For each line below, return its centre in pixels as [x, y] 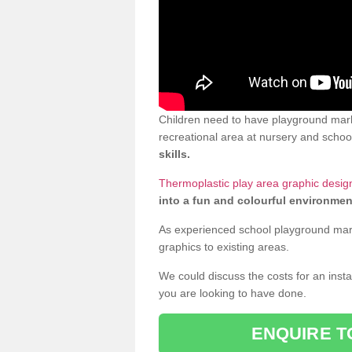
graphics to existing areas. [224, 246]
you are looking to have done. [233, 293]
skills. [174, 154]
